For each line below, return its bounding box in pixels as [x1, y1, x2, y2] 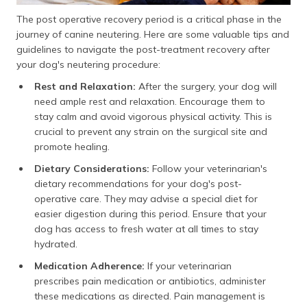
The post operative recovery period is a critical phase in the [16, 13, 282, 26]
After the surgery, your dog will [136, 80, 277, 93]
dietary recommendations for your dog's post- [34, 177, 242, 191]
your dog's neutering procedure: [16, 58, 160, 71]
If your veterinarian [147, 260, 232, 273]
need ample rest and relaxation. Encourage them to [34, 95, 265, 108]
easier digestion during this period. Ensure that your [34, 208, 267, 221]
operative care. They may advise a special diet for [34, 193, 258, 206]
